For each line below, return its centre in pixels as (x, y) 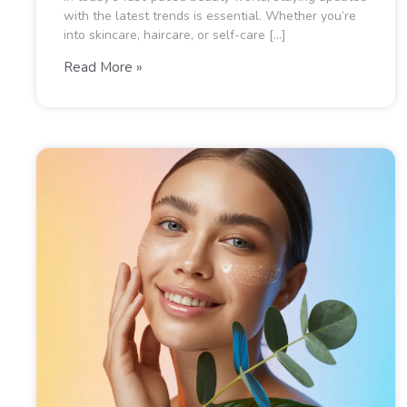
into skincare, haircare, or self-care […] (175, 35)
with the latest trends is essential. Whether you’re (210, 16)
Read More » (103, 67)
